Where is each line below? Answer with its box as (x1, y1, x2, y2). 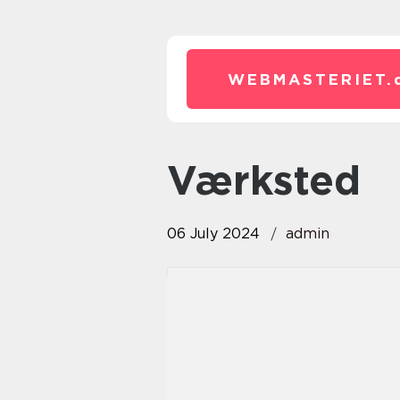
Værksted (195, 156, 361, 204)
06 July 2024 (167, 225, 260, 242)
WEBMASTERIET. (228, 71, 394, 88)
